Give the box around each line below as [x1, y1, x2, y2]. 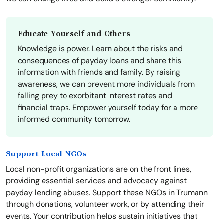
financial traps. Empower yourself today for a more [18, 102, 198, 113]
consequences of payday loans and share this [18, 55, 181, 66]
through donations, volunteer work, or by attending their [6, 199, 204, 210]
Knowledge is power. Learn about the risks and [18, 44, 183, 54]
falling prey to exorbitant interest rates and [18, 90, 172, 101]
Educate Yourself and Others [18, 29, 130, 39]
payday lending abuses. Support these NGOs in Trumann [6, 187, 208, 198]
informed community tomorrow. [18, 114, 130, 125]
